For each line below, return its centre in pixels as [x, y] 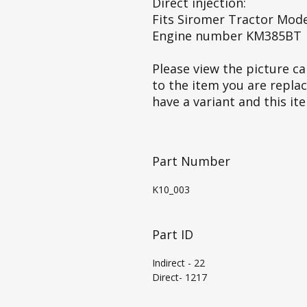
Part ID [173, 234]
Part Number [191, 161]
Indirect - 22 [179, 262]
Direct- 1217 [180, 277]
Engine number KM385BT [227, 35]
